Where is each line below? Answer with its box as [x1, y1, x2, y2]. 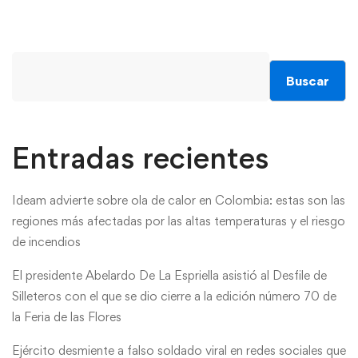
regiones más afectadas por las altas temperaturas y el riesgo [12, 213, 345, 229]
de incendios [12, 234, 81, 250]
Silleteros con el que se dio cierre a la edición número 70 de [12, 288, 336, 304]
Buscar [286, 73, 329, 89]
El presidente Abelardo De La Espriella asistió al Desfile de [12, 268, 327, 284]
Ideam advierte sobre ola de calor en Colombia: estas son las [12, 193, 345, 209]
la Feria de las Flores [12, 309, 121, 325]
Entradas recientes [12, 140, 269, 177]
